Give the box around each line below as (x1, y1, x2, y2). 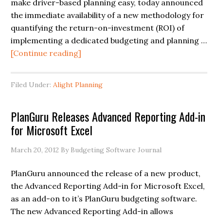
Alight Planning (53, 80, 103, 89)
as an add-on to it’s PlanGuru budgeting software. (11, 194, 198, 203)
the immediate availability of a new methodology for (11, 10, 204, 20)
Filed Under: (11, 80, 54, 89)
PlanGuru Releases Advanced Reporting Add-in (11, 108, 206, 125)
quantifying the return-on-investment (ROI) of (11, 23, 185, 33)
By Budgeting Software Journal (59, 145, 162, 154)
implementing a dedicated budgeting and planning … (11, 36, 207, 45)
